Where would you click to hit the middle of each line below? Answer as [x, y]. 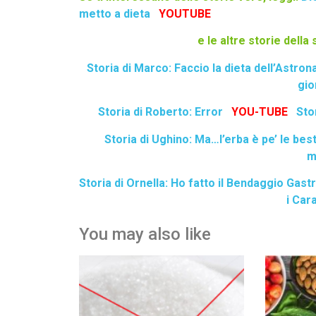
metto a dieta [115, 14]
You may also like [145, 235]
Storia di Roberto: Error [161, 112]
